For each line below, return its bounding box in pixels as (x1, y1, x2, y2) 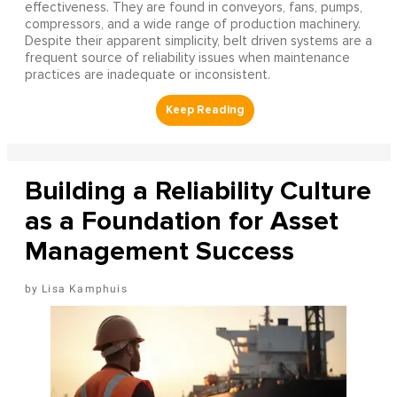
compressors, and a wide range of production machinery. (24, 17, 361, 31)
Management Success (24, 234, 294, 268)
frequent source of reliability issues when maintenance (24, 51, 350, 65)
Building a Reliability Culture (24, 174, 371, 207)
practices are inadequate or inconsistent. (24, 67, 270, 82)
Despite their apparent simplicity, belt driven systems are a (24, 34, 372, 48)
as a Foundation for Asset (24, 204, 339, 237)
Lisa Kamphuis (42, 282, 128, 295)
